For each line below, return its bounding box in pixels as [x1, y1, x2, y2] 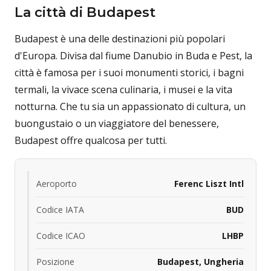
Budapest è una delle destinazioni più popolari [15, 32, 225, 45]
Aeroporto [36, 178, 77, 189]
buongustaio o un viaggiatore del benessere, [15, 117, 219, 130]
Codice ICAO [36, 230, 85, 241]
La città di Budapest [15, 4, 155, 21]
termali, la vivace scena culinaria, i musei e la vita [15, 83, 232, 96]
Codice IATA [36, 204, 84, 215]
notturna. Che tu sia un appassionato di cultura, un [15, 100, 246, 113]
